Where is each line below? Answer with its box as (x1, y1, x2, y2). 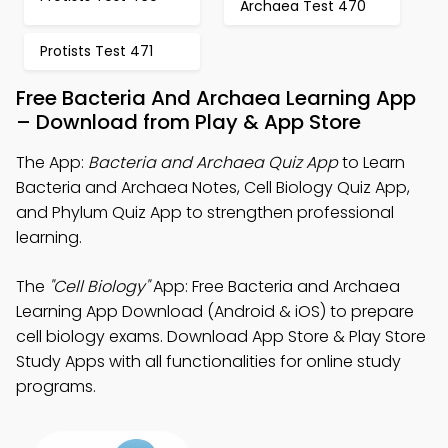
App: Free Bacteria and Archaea (149, 275, 400, 298)
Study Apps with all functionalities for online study (16, 350, 401, 373)
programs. (16, 375, 96, 398)
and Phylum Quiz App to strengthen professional (16, 201, 394, 224)
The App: (16, 151, 88, 174)
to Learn (338, 151, 405, 174)
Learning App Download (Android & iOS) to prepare (16, 300, 414, 323)
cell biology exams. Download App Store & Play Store (16, 325, 426, 348)
